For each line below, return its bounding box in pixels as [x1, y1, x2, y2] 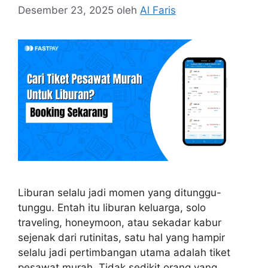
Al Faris [140, 4, 176, 16]
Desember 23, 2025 [18, 4, 114, 16]
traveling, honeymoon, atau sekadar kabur [18, 217, 221, 229]
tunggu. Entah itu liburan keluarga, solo [18, 202, 206, 214]
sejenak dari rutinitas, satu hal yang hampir [18, 232, 225, 244]
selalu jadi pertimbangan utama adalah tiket [18, 246, 230, 259]
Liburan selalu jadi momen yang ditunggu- [18, 187, 221, 199]
